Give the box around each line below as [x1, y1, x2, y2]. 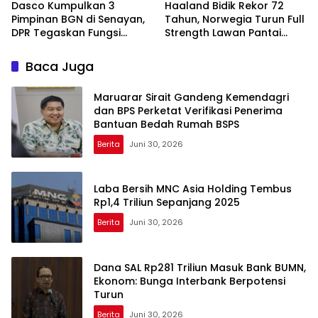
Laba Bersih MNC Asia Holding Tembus [94, 182, 292, 197]
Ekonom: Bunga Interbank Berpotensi [94, 273, 285, 288]
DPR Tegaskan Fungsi [11, 26, 121, 40]
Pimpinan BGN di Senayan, [11, 12, 145, 27]
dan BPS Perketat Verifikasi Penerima [94, 103, 283, 118]
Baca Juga [26, 57, 94, 76]
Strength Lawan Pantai [165, 26, 281, 40]
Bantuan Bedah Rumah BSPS [94, 116, 239, 131]
